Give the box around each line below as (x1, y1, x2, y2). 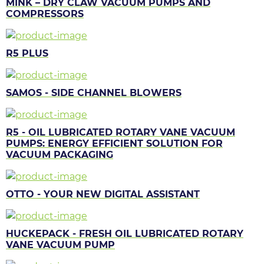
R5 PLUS (6, 47, 48, 59)
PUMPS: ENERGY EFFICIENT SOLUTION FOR (6, 137, 223, 149)
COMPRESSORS (6, 8, 84, 19)
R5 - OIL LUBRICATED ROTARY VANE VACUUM (6, 126, 235, 138)
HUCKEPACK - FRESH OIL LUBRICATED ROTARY (6, 227, 243, 239)
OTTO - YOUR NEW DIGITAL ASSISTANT (6, 188, 200, 200)
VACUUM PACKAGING (6, 148, 113, 160)
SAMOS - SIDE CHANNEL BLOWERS (6, 87, 181, 98)
